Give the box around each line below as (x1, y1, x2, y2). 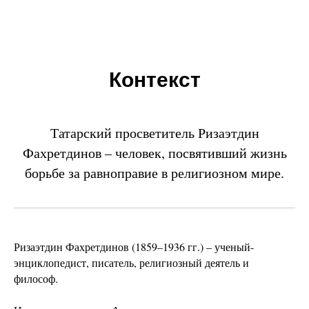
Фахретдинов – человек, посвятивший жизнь (22, 143, 287, 162)
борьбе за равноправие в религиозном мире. (25, 163, 284, 182)
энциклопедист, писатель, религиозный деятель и (14, 255, 249, 270)
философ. (14, 271, 58, 286)
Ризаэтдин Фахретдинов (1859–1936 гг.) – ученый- (14, 239, 254, 254)
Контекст (108, 68, 201, 91)
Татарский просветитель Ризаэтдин (50, 123, 259, 142)
